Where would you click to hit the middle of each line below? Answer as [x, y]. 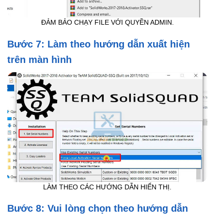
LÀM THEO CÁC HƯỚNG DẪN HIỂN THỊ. [107, 187]
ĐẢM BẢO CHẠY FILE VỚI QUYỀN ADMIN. [107, 23]
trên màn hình [39, 59]
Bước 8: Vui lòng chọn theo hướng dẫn [98, 209]
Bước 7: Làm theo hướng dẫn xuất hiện [99, 44]
